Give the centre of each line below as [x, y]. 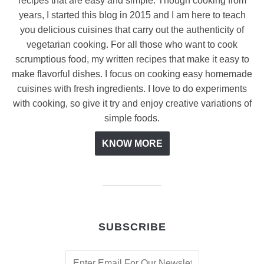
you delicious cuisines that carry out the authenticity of [132, 30]
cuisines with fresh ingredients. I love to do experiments [132, 89]
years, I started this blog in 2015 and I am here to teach [132, 15]
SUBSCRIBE [132, 227]
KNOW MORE [132, 144]
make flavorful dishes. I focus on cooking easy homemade [132, 74]
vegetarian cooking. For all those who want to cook [132, 45]
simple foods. [132, 118]
